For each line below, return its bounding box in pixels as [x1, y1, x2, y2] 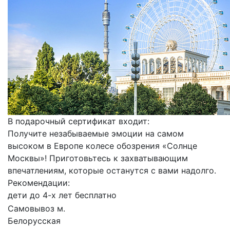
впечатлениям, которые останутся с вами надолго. [8, 165, 216, 176]
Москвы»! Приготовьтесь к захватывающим [8, 153, 188, 163]
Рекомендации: [8, 178, 70, 188]
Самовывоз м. [8, 203, 65, 214]
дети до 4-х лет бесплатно [8, 190, 117, 200]
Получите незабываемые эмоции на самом [8, 128, 184, 139]
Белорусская [8, 216, 61, 226]
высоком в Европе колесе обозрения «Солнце [8, 141, 197, 151]
